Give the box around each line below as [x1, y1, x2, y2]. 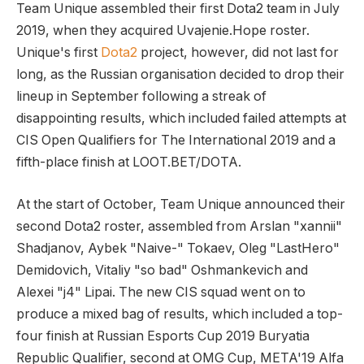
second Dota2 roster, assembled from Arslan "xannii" [16, 218, 342, 234]
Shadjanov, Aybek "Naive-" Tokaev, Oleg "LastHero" [16, 240, 340, 256]
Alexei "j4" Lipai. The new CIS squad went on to [16, 284, 305, 300]
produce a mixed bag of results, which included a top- [16, 305, 343, 322]
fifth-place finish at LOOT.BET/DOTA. [16, 154, 241, 171]
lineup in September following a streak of [16, 89, 266, 105]
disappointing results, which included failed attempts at [16, 110, 346, 127]
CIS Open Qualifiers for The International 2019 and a [16, 132, 336, 149]
